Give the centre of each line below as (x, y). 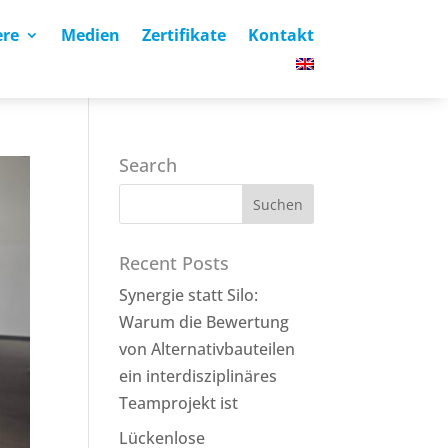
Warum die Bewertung (204, 322)
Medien (90, 35)
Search (148, 165)
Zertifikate (183, 35)
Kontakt (280, 35)
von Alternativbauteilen (207, 349)
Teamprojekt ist (179, 403)
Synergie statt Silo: (189, 295)
